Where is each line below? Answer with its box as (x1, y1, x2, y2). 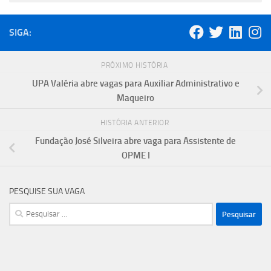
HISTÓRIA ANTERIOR (100, 119, 171, 128)
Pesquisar (8, 204, 47, 215)
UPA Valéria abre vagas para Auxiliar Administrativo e (31, 77, 240, 89)
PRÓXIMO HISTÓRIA (101, 60, 170, 70)
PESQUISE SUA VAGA (9, 186, 85, 197)
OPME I (121, 150, 150, 162)
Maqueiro (117, 92, 154, 103)
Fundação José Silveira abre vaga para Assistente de (35, 135, 236, 147)
